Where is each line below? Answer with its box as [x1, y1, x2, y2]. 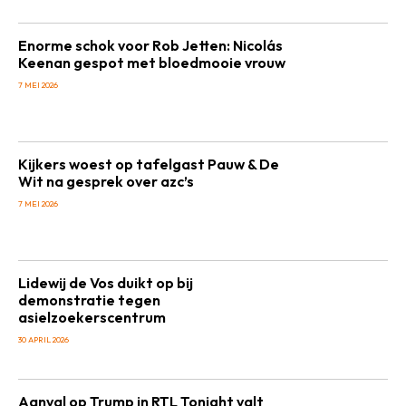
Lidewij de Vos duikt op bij [18, 274, 193, 292]
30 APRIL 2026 [18, 334, 69, 344]
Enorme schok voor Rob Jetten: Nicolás [18, 36, 283, 54]
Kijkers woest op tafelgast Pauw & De [18, 155, 279, 173]
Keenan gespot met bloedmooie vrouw [18, 53, 285, 72]
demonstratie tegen [18, 291, 160, 309]
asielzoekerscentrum [18, 308, 166, 326]
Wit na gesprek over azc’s [18, 172, 194, 190]
